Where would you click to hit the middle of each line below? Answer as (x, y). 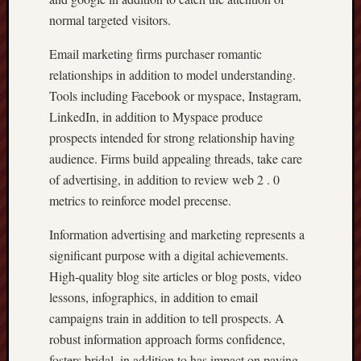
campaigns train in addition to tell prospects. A (167, 318)
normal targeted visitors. (110, 20)
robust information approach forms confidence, (167, 339)
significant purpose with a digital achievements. (169, 255)
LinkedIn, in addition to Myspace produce (156, 116)
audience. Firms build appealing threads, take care (176, 158)
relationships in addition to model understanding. (172, 75)
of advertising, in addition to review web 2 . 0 (164, 179)
